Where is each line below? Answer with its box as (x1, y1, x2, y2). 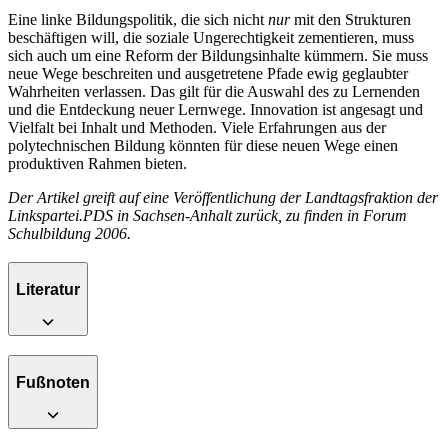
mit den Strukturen (290, 11, 411, 29)
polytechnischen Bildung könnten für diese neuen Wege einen (8, 137, 398, 155)
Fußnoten (16, 373, 90, 391)
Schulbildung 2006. (8, 225, 131, 243)
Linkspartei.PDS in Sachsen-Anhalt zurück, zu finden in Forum (8, 207, 407, 225)
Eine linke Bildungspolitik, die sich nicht (8, 11, 268, 29)
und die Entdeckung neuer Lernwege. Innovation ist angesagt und (8, 101, 423, 119)
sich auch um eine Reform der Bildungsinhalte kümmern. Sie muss (8, 47, 428, 65)
